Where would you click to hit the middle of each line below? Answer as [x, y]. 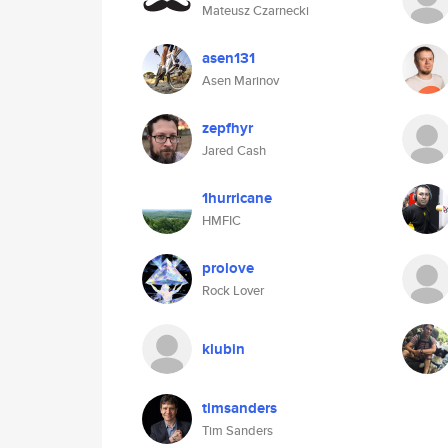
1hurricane [237, 198]
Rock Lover [233, 290]
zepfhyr [227, 128]
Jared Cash [234, 150]
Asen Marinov [240, 80]
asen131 [228, 58]
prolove [228, 268]
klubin [223, 349]
